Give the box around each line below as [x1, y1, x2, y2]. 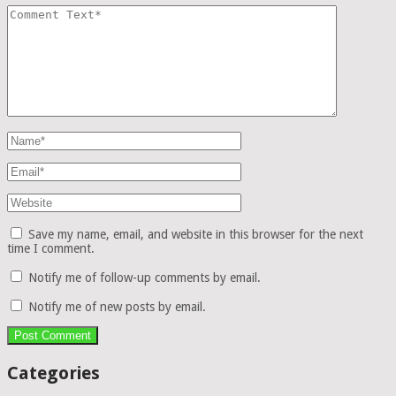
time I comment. [7, 241, 95, 256]
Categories [7, 362, 100, 385]
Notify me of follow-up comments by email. [28, 270, 261, 286]
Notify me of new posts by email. [28, 300, 206, 315]
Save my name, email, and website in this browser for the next [28, 227, 363, 242]
